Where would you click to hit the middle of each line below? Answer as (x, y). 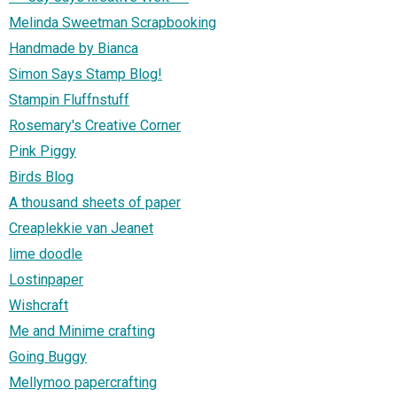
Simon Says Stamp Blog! (86, 74)
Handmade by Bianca (74, 48)
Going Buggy (48, 356)
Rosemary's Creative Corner (95, 125)
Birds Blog (41, 176)
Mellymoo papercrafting (83, 382)
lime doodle (46, 253)
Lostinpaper (46, 279)
